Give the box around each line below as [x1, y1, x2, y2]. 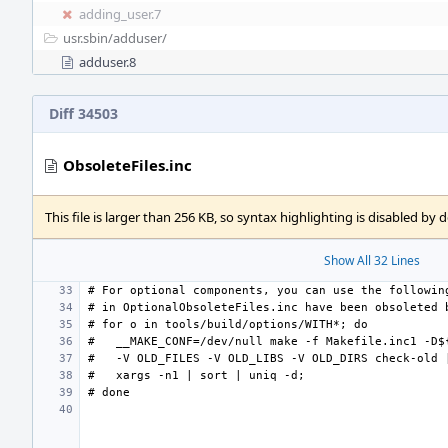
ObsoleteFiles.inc [63, 155, 192, 175]
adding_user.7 [79, 5, 161, 23]
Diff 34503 [49, 104, 118, 123]
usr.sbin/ [63, 29, 113, 47]
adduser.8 [79, 53, 136, 71]
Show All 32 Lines [324, 252, 420, 269]
